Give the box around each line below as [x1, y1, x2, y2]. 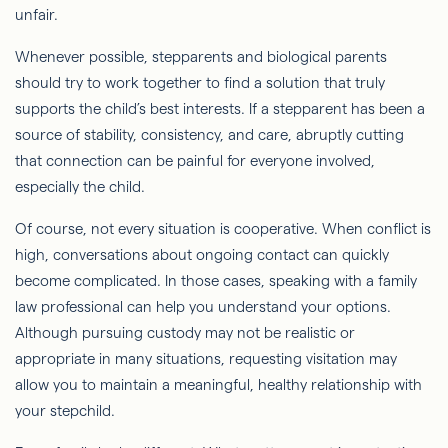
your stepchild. [15, 401, 115, 419]
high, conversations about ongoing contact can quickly [15, 245, 389, 263]
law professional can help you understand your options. [15, 297, 391, 315]
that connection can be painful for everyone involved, [15, 151, 375, 169]
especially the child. [15, 177, 145, 195]
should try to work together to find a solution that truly [15, 73, 385, 91]
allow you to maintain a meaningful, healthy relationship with [15, 375, 422, 393]
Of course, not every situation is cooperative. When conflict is [15, 219, 431, 237]
